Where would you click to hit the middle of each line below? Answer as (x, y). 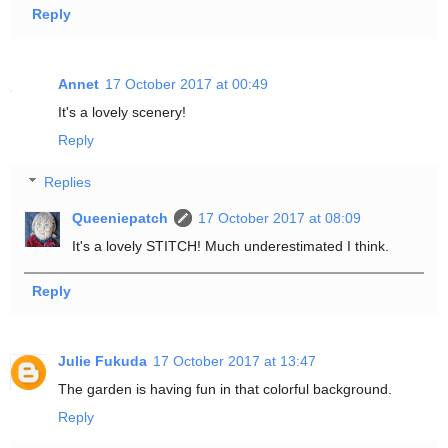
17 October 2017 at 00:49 (186, 84)
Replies (68, 181)
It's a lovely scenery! (122, 112)
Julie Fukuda (102, 361)
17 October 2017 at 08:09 (280, 217)
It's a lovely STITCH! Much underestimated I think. (231, 245)
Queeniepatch (120, 217)
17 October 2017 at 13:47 (234, 361)
